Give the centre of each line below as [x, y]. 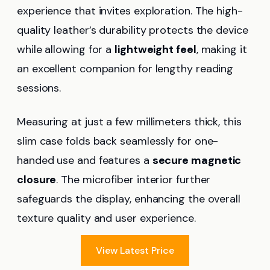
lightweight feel [155, 49]
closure [37, 179]
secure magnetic [197, 160]
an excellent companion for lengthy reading [125, 68]
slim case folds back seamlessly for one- [118, 141]
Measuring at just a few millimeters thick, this [129, 121]
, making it [221, 49]
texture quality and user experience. [106, 218]
